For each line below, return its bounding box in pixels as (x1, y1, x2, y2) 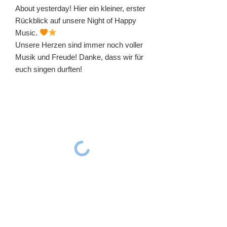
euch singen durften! (15, 64, 82, 73)
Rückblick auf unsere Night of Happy (15, 16, 136, 25)
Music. (15, 28, 40, 37)
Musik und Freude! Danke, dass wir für (15, 52, 143, 61)
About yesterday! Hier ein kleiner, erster (15, 4, 145, 13)
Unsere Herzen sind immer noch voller (15, 40, 143, 49)
